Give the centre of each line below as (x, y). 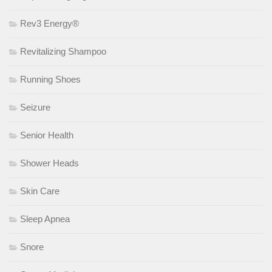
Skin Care (40, 191)
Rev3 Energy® (49, 23)
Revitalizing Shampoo (63, 51)
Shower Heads (49, 163)
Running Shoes (50, 79)
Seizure (35, 107)
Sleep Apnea (45, 219)
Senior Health (47, 135)
